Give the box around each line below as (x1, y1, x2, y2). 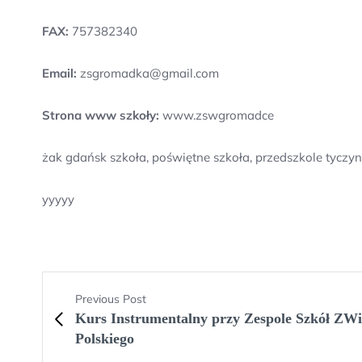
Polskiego (75, 330, 134, 347)
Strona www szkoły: (42, 107, 159, 123)
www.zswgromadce (159, 107, 274, 123)
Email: (42, 65, 77, 81)
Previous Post (75, 292, 146, 306)
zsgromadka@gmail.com (77, 65, 219, 81)
